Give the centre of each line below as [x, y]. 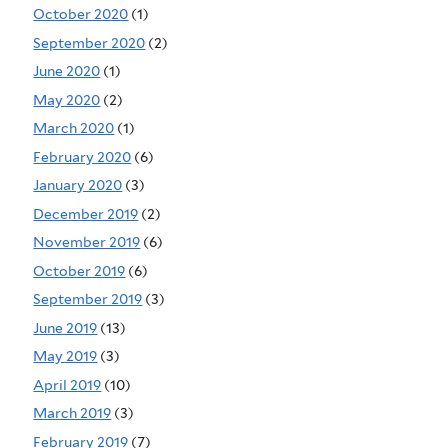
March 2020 [74, 128]
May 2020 [67, 99]
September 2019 [88, 299]
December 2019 [86, 213]
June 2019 [65, 327]
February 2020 [82, 156]
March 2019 [72, 413]
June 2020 [67, 71]
